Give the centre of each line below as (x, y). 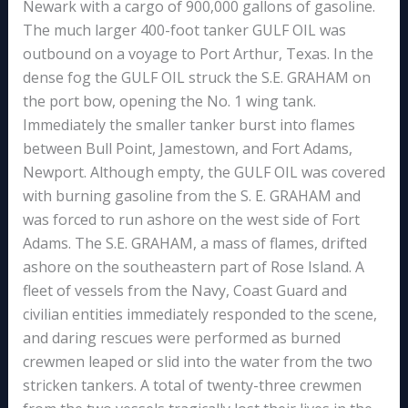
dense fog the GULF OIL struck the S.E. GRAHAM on (196, 78)
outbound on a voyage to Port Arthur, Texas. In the (198, 54)
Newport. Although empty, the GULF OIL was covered (204, 173)
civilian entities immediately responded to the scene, (199, 315)
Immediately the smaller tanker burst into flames (189, 125)
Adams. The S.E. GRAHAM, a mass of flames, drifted (194, 244)
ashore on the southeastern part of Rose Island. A (193, 267)
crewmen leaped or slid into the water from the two (197, 362)
